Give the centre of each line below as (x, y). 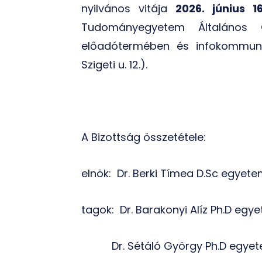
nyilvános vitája (128, 8)
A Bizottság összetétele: (143, 137)
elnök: (96, 173)
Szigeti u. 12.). (114, 65)
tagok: (97, 210)
